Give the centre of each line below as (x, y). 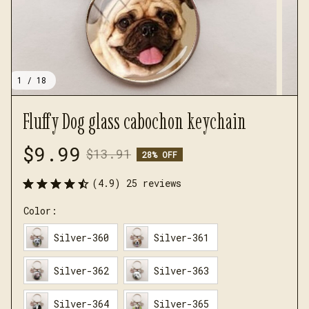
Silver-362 (81, 270)
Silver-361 (181, 237)
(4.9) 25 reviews (137, 183)
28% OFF (160, 154)
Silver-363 (181, 270)
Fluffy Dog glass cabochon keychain (134, 121)
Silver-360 (81, 237)
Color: (40, 211)
